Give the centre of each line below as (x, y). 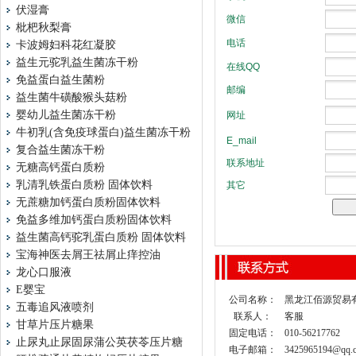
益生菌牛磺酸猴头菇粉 (72, 97)
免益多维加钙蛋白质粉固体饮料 (94, 220)
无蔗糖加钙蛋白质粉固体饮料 (88, 202)
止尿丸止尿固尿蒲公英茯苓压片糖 (99, 342)
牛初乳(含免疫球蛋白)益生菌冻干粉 (103, 132)
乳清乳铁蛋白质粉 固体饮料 (84, 185)
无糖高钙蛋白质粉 (60, 167)
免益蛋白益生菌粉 (60, 80)
